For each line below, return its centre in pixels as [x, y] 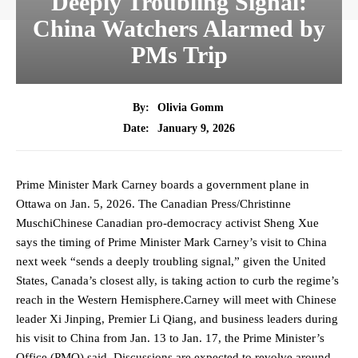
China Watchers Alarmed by [179, 29]
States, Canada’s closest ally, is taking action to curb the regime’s [177, 281]
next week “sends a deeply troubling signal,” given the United [171, 262]
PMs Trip [179, 55]
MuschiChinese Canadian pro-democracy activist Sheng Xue [167, 223]
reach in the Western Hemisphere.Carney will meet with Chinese [176, 300]
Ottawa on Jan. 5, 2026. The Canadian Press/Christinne [153, 204]
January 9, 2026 [196, 128]
